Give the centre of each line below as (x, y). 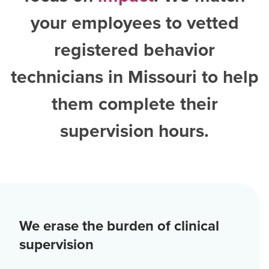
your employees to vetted (134, 23)
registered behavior (134, 50)
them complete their (134, 104)
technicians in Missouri (104, 77)
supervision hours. (134, 131)
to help (230, 77)
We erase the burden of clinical (119, 226)
